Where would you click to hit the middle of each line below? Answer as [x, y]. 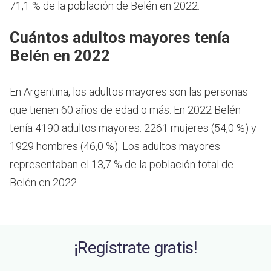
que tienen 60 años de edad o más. [92, 110]
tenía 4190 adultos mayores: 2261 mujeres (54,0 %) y [133, 128]
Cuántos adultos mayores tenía [120, 38]
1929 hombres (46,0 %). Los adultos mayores [115, 146]
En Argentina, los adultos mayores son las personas [129, 92]
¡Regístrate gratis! [135, 248]
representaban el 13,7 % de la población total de [122, 165]
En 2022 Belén [207, 110]
